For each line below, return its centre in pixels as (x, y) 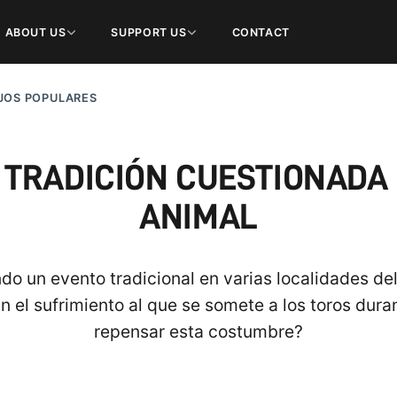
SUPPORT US (149, 32)
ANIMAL (198, 217)
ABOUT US (35, 32)
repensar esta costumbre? (198, 332)
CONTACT (261, 32)
